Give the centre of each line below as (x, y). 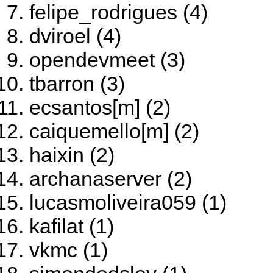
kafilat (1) (72, 226)
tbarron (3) (77, 83)
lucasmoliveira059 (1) (128, 202)
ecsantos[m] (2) (100, 107)
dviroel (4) (75, 36)
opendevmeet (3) (107, 60)
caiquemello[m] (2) (114, 131)
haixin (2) (72, 155)
